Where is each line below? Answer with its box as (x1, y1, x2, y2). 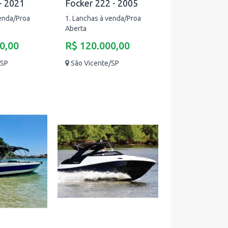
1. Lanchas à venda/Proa (65, 14, 141, 22)
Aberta (65, 24, 87, 33)
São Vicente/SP (71, 59, 119, 67)
